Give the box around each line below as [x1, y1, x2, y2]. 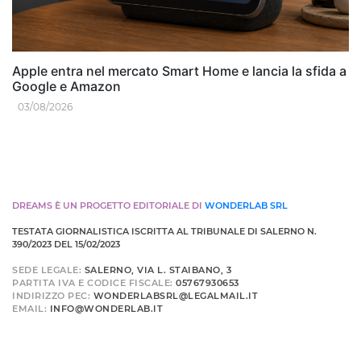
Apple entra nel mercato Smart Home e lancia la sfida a [12, 62, 346, 79]
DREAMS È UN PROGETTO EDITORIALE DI [12, 199, 205, 211]
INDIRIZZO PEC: [12, 289, 93, 301]
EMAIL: [12, 302, 50, 314]
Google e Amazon [12, 77, 121, 94]
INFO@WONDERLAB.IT [49, 302, 163, 314]
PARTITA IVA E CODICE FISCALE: [12, 276, 176, 288]
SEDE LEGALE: [12, 263, 85, 276]
